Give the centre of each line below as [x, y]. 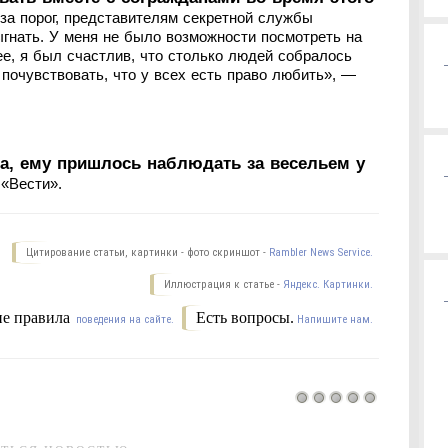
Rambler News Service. [321, 252]
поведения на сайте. [123, 319]
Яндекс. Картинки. [328, 284]
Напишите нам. [335, 319]
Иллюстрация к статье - [223, 284]
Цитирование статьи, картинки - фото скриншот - [147, 252]
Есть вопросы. [245, 317]
